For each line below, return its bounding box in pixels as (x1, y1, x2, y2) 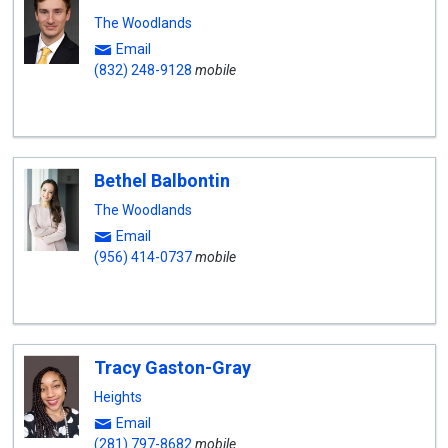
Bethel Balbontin (93, 170, 230, 191)
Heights (93, 389, 142, 405)
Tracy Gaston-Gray (93, 357, 251, 378)
